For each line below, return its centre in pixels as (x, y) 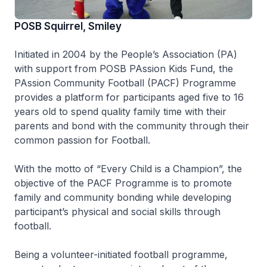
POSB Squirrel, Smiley (68, 26)
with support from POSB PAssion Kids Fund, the (124, 68)
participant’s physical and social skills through (117, 211)
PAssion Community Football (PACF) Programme (125, 83)
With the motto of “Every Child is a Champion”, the (128, 168)
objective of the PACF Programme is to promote (123, 183)
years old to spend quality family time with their (120, 111)
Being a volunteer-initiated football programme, (121, 254)
